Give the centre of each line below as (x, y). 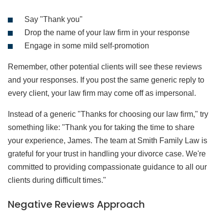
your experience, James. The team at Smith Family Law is (108, 141)
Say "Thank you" (54, 19)
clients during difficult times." (57, 180)
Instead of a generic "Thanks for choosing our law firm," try (108, 114)
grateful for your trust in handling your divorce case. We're (107, 154)
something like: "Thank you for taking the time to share (101, 127)
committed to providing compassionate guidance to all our (107, 167)
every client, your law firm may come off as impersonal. (102, 93)
